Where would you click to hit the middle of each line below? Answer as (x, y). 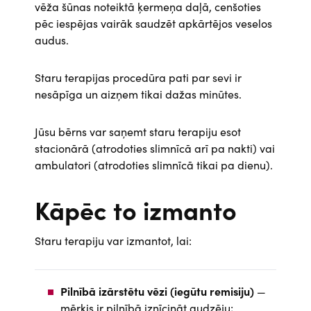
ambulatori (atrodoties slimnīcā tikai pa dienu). (154, 165)
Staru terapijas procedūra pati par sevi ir (138, 77)
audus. (52, 40)
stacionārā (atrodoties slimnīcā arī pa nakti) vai (155, 148)
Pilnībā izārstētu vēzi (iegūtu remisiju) (157, 291)
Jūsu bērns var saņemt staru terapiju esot (138, 131)
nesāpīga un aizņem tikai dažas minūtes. (138, 94)
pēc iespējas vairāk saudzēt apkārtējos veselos (153, 23)
